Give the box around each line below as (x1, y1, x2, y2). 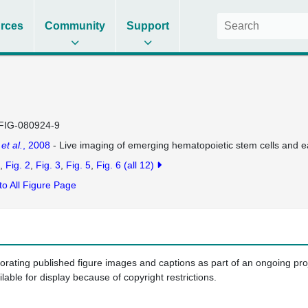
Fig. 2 (5, 159, 30, 170)
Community (45, 20, 106, 32)
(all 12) (123, 159, 157, 170)
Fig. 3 (35, 159, 60, 170)
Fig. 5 (65, 159, 91, 170)
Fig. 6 (96, 159, 121, 170)
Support (126, 20, 170, 32)
